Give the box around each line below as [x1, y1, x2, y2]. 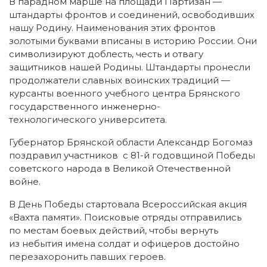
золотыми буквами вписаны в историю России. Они [9, 35, 257, 47]
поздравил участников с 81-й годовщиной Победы [9, 150, 255, 162]
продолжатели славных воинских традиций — [9, 74, 230, 86]
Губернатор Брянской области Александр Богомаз [9, 136, 253, 148]
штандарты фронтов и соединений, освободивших [9, 9, 254, 21]
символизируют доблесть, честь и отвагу [9, 48, 203, 60]
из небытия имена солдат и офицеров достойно [9, 238, 240, 250]
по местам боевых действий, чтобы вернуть [9, 225, 218, 237]
